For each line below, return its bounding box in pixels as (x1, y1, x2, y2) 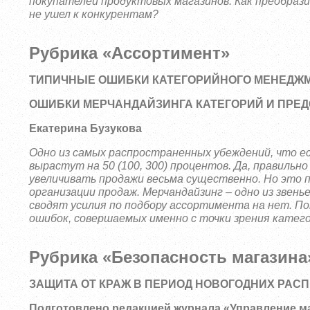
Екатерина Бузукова (29, 122, 143, 134)
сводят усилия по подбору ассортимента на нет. (29, 199, 295, 211)
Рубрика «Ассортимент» (29, 44, 230, 62)
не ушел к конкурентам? (29, 8, 159, 20)
